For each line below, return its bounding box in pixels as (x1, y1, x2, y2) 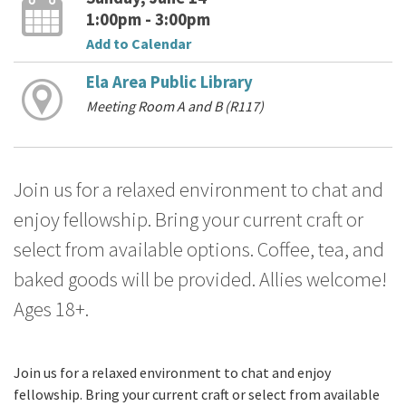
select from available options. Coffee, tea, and (14, 237, 384, 263)
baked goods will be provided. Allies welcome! (14, 266, 387, 293)
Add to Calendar (85, 34, 191, 53)
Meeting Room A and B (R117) (85, 96, 264, 115)
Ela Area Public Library (85, 71, 253, 92)
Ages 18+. (14, 296, 89, 323)
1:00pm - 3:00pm (85, 8, 210, 30)
